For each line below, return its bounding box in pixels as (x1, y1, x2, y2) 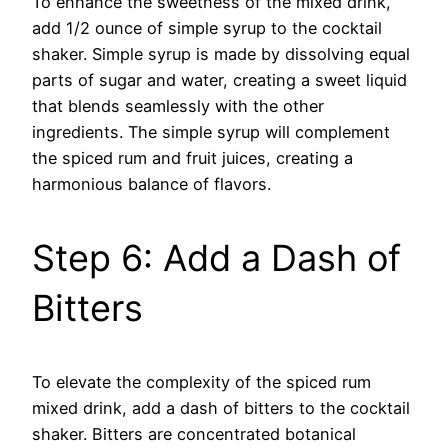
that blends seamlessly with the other (32, 95, 324, 116)
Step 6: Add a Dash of (32, 235, 401, 280)
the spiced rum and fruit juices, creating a (32, 147, 353, 168)
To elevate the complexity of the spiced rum (32, 371, 371, 392)
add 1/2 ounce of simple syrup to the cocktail (32, 17, 382, 38)
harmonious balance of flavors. (32, 173, 271, 194)
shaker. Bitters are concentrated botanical (32, 423, 356, 444)
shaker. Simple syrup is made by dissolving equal (32, 43, 410, 64)
